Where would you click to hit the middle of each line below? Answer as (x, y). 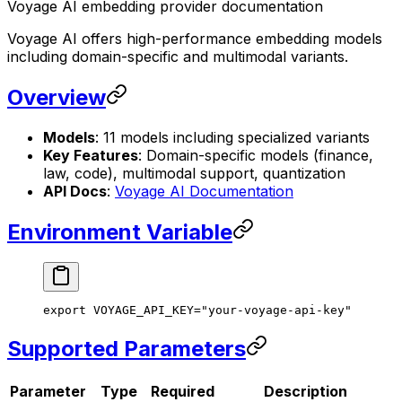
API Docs (75, 191)
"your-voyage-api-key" (276, 310)
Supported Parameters (127, 349)
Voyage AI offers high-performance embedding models (195, 38)
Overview (57, 97)
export (65, 310)
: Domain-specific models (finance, (256, 155)
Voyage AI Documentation (204, 191)
